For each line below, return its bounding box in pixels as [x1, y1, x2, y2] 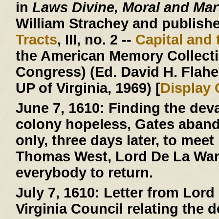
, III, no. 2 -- [57, 32, 135, 48]
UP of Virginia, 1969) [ [15, 80, 160, 96]
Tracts [15, 32, 57, 48]
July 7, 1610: [15, 185, 100, 201]
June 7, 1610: [15, 100, 105, 116]
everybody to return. [15, 165, 153, 181]
